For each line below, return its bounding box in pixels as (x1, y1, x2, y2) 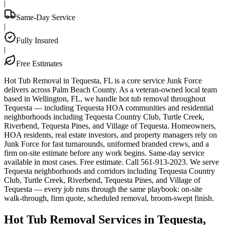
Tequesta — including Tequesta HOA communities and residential (4, 103, 213, 112)
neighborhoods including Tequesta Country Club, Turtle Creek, (4, 112, 204, 121)
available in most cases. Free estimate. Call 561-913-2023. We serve (4, 157, 219, 166)
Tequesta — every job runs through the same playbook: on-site (4, 184, 202, 193)
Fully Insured (16, 36, 58, 45)
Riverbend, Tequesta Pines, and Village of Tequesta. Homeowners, (4, 121, 216, 130)
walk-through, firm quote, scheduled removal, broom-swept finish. (4, 193, 214, 202)
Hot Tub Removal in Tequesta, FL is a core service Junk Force (4, 76, 202, 85)
